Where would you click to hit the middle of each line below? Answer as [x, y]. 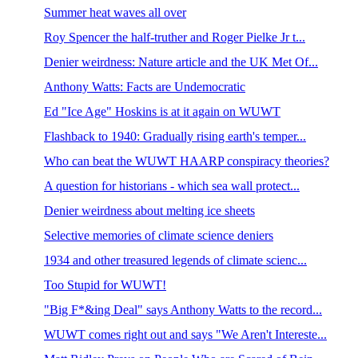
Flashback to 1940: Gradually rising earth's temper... [175, 136]
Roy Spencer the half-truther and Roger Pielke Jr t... [174, 37]
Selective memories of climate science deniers [158, 235]
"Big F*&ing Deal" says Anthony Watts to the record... [183, 310]
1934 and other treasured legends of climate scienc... [175, 260]
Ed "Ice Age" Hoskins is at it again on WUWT [162, 111]
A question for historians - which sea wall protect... [171, 186]
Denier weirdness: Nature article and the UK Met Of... [181, 62]
